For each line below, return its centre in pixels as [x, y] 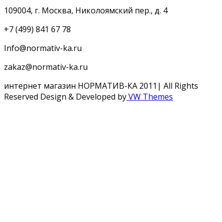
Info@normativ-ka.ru [43, 48]
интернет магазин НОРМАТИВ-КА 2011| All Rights [101, 86]
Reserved [21, 97]
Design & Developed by [82, 97]
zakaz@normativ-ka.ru [46, 67]
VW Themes [150, 97]
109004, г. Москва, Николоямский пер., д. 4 [86, 11]
